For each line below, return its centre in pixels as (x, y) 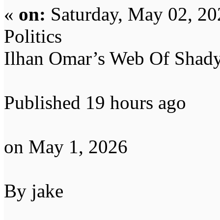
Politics (33, 36)
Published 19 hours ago (95, 103)
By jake (34, 191)
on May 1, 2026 (66, 147)
